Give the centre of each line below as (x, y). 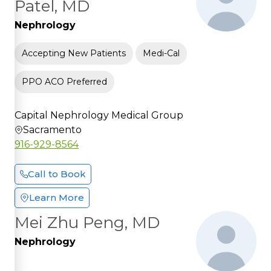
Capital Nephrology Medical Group (99, 115)
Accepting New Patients (74, 53)
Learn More (57, 197)
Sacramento (52, 129)
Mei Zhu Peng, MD (87, 222)
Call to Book (57, 174)
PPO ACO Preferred (64, 81)
